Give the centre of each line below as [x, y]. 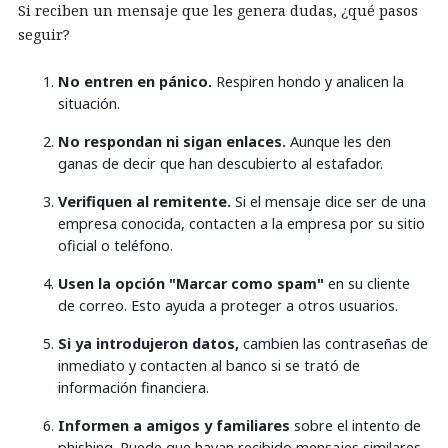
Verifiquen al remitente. [144, 201]
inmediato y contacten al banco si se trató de [209, 365]
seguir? [44, 34]
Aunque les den [338, 141]
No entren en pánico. [135, 81]
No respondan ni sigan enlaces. [172, 141]
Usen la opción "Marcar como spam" [191, 283]
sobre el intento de [355, 425]
